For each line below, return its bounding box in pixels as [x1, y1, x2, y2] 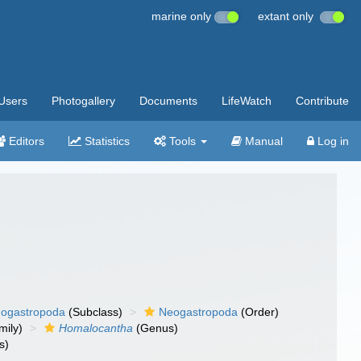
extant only [258, 10, 320, 23]
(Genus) [133, 322, 179, 334]
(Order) [238, 305, 280, 318]
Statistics [81, 135, 130, 147]
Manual [242, 135, 283, 147]
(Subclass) [65, 305, 123, 318]
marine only [151, 10, 214, 23]
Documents [139, 94, 197, 107]
